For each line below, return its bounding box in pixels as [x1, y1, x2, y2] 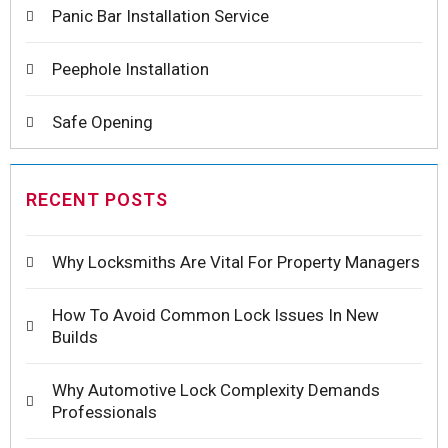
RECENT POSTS [26, 189, 168, 211]
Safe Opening [52, 112, 153, 133]
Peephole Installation [52, 59, 209, 80]
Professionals [52, 402, 157, 423]
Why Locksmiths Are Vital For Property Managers [52, 252, 420, 273]
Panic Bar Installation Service [52, 6, 269, 27]
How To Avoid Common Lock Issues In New [52, 305, 379, 326]
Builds [52, 327, 98, 348]
